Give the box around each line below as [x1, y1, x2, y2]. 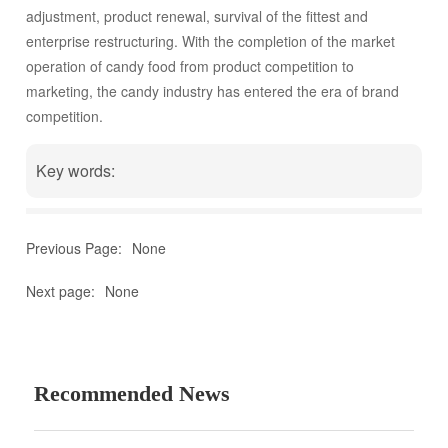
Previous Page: [26, 238, 123, 259]
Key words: [36, 159, 116, 183]
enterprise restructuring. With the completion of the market [26, 31, 396, 52]
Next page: [26, 281, 96, 302]
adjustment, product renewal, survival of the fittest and [26, 6, 369, 27]
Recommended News [34, 381, 231, 407]
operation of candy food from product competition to [26, 56, 355, 77]
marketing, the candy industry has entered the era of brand [26, 81, 400, 102]
